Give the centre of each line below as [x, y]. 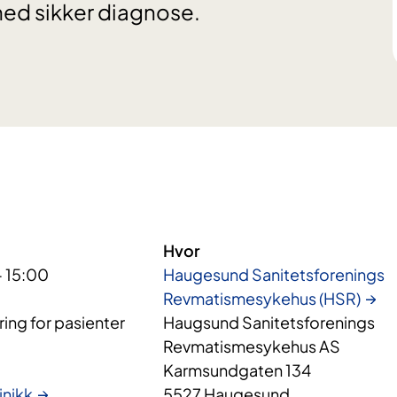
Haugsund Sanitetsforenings [269, 323]
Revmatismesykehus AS [252, 346]
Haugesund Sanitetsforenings [274, 275]
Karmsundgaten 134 [237, 370]
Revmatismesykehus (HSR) [262, 299]
